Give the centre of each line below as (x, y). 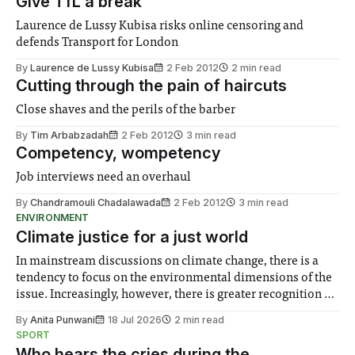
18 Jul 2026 (135, 319)
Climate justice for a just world (132, 237)
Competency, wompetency (118, 153)
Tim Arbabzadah (69, 135)
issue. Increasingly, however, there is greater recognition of (176, 294)
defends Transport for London (97, 42)
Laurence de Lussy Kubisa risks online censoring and (160, 26)
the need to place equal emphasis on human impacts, (160, 311)
